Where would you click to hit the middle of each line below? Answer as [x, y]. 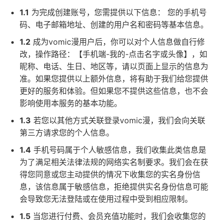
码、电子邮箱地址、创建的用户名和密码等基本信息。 [114, 25]
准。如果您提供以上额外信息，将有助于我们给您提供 [114, 79]
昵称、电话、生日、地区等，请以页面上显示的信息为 [114, 66]
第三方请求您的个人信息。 [67, 133]
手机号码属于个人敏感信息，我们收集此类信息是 [119, 150]
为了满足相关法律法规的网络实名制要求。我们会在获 [114, 162]
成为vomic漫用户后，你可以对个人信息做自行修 [118, 42]
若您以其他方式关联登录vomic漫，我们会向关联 [118, 120]
